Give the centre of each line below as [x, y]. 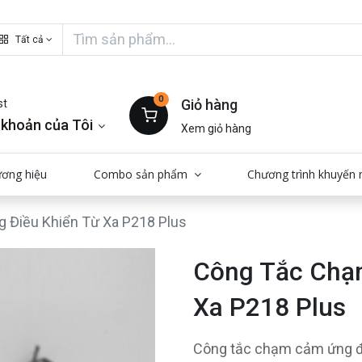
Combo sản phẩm [141, 174]
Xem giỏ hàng [217, 128]
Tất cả [30, 39]
